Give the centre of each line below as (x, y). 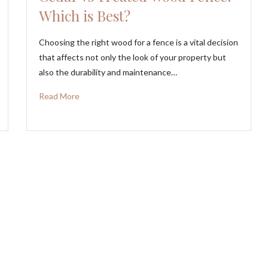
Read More (60, 96)
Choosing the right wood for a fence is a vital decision (139, 42)
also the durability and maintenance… (108, 72)
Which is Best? (85, 15)
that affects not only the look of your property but (133, 57)
